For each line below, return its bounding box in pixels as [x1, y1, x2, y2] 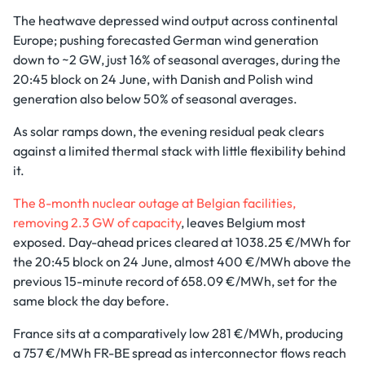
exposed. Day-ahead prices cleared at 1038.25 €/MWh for [13, 234, 351, 250]
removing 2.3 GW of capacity [13, 214, 181, 231]
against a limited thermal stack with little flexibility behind [13, 143, 345, 159]
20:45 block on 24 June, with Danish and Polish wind [13, 71, 313, 87]
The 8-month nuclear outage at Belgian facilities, [13, 195, 296, 211]
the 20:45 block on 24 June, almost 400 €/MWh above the [13, 253, 351, 270]
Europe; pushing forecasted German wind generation [13, 32, 319, 48]
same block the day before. [13, 292, 169, 309]
